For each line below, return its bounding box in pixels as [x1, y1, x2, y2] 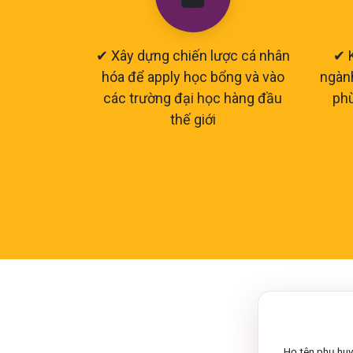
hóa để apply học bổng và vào [101, 68, 284, 85]
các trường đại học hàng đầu [103, 89, 282, 106]
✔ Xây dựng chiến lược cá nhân [95, 46, 290, 64]
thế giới [169, 110, 216, 128]
